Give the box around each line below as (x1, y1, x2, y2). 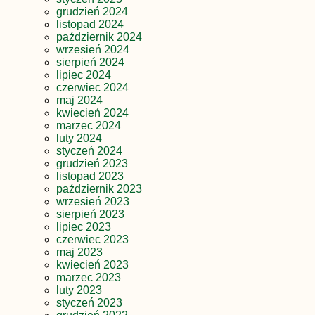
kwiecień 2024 (56, 107, 129, 120)
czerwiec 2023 (56, 233, 129, 246)
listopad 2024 (56, 18, 124, 31)
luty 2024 (56, 132, 102, 145)
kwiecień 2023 (56, 259, 129, 271)
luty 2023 (56, 284, 102, 297)
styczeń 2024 (56, 145, 122, 157)
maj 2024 (56, 94, 103, 107)
